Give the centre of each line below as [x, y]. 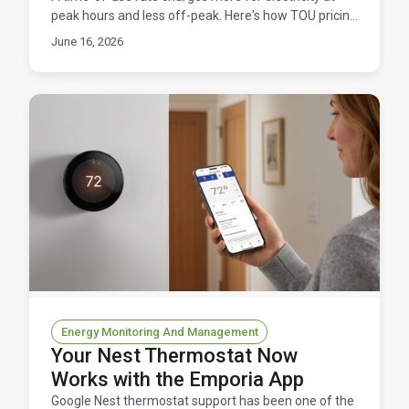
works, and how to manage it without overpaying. [192, 35]
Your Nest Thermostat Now [174, 356]
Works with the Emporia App [178, 380]
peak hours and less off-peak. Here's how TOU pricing [204, 16]
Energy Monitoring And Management [159, 331]
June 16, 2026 [87, 42]
